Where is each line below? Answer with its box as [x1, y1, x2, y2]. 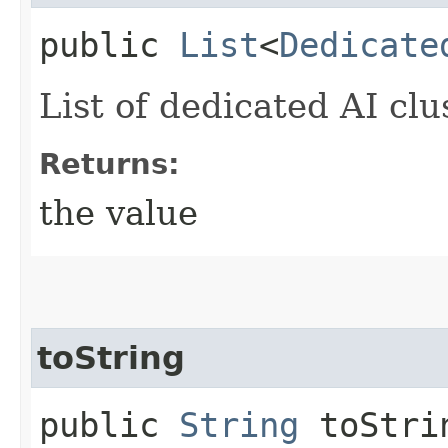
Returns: [39, 146, 180, 181]
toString [37, 339, 185, 376]
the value [39, 192, 198, 233]
